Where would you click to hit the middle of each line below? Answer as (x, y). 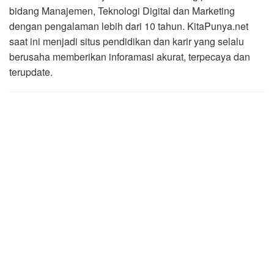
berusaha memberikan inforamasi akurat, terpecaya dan (130, 57)
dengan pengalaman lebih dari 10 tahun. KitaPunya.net (129, 26)
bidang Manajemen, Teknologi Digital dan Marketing (122, 11)
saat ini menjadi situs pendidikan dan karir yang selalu (127, 42)
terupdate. (31, 72)
